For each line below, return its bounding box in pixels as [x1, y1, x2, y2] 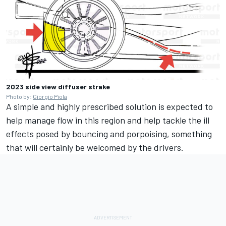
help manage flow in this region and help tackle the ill [6, 114, 209, 126]
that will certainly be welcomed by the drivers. [6, 141, 184, 153]
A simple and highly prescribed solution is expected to [6, 100, 213, 112]
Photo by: [6, 92, 33, 100]
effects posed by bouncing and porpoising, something [6, 128, 212, 139]
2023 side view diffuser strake [6, 82, 110, 91]
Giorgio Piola [33, 92, 67, 100]
